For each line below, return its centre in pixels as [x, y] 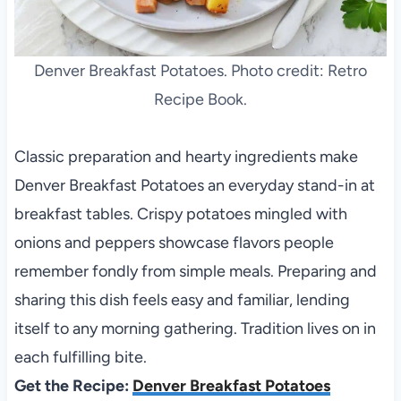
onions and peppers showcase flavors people [174, 242]
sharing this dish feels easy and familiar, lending [182, 299]
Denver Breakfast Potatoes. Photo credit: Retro [200, 70]
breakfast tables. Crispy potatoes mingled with [180, 213]
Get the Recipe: [73, 385]
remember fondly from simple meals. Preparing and [195, 271]
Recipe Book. [200, 99]
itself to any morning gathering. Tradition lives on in [195, 328]
